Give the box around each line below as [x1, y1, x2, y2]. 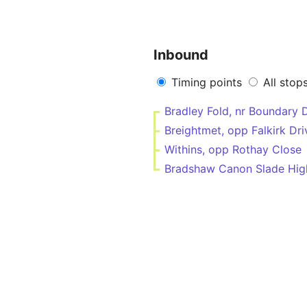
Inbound [153, 47, 208, 63]
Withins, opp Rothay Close [164, 143, 302, 156]
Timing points [171, 75, 242, 89]
